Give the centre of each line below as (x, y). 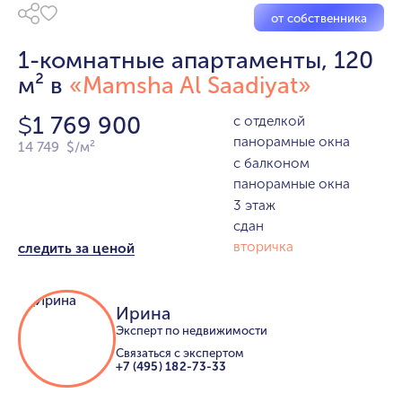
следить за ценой (76, 249)
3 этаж (254, 205)
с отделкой (269, 122)
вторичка (263, 247)
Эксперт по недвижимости (191, 330)
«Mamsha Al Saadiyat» (190, 85)
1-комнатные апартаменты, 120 (196, 60)
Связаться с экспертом (179, 354)
